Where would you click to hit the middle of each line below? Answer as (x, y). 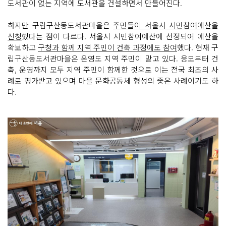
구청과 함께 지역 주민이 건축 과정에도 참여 (107, 47)
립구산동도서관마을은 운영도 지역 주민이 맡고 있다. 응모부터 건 (113, 58)
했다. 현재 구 (198, 47)
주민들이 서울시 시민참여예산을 (166, 25)
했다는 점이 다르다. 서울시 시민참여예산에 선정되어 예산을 (120, 36)
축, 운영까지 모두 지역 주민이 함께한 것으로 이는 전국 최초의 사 (113, 69)
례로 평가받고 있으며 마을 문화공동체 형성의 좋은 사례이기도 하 (113, 80)
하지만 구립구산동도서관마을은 (60, 25)
